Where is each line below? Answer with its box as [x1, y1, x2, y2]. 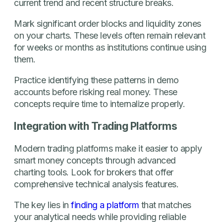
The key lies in [14, 199, 71, 210]
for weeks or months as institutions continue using [14, 42, 206, 53]
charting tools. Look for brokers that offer [14, 166, 173, 177]
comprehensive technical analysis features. [14, 178, 178, 189]
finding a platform [71, 199, 139, 210]
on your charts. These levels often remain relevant [14, 30, 205, 41]
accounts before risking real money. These [14, 86, 177, 97]
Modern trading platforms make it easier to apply [14, 143, 202, 154]
